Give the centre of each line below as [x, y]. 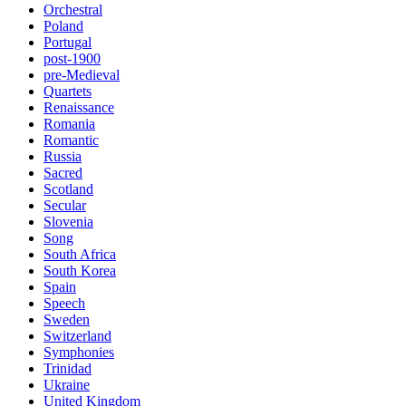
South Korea [80, 271]
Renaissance [79, 107]
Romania [69, 124]
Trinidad [68, 368]
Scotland [68, 189]
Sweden [67, 319]
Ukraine [67, 385]
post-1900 [72, 58]
